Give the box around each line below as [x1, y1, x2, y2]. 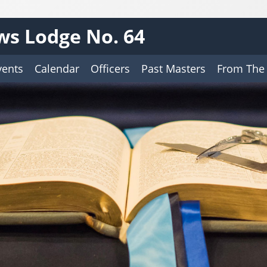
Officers [91, 61, 130, 76]
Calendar [35, 61, 79, 76]
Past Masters [141, 61, 206, 76]
